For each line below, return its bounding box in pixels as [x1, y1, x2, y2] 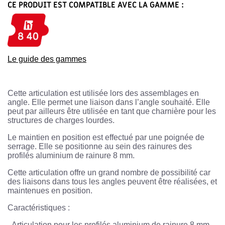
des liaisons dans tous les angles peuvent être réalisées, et [8, 177, 217, 186]
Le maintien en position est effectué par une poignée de [8, 133, 204, 142]
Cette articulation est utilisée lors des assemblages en [8, 88, 199, 97]
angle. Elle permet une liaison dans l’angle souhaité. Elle [8, 97, 210, 106]
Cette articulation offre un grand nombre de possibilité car [8, 168, 210, 177]
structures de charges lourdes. [8, 116, 115, 125]
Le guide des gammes [8, 54, 86, 63]
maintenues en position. [8, 186, 92, 195]
